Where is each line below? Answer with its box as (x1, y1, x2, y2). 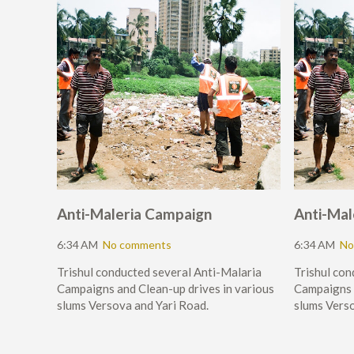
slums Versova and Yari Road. (57, 298, 209, 313)
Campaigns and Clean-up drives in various (57, 281, 274, 296)
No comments (103, 238, 171, 252)
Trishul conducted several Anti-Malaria (57, 265, 262, 280)
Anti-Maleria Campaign (57, 205, 212, 224)
